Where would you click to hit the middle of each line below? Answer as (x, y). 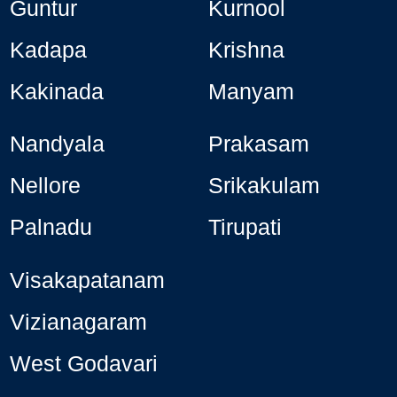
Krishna (247, 49)
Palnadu (51, 227)
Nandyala (58, 144)
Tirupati (245, 227)
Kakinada (57, 91)
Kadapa (49, 49)
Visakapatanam (88, 280)
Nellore (46, 186)
